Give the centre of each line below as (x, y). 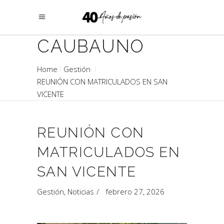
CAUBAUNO (91, 46)
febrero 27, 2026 (135, 191)
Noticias (81, 191)
